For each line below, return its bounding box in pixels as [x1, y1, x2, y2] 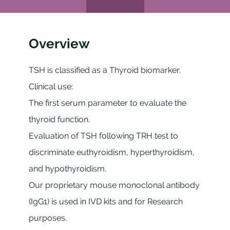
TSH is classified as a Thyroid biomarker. [28, 65, 181, 75]
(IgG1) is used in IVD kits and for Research [28, 197, 183, 206]
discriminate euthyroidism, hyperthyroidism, [28, 147, 195, 157]
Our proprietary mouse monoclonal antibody [28, 180, 200, 190]
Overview [28, 36, 90, 51]
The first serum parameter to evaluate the [28, 98, 186, 108]
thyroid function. [28, 114, 90, 124]
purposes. [28, 213, 67, 223]
